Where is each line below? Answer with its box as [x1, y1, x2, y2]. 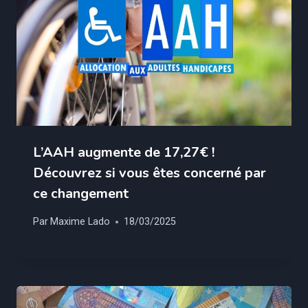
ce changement [33, 184, 129, 203]
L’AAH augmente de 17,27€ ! [33, 142, 214, 162]
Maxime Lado [50, 216, 111, 228]
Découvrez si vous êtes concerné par [33, 163, 266, 182]
